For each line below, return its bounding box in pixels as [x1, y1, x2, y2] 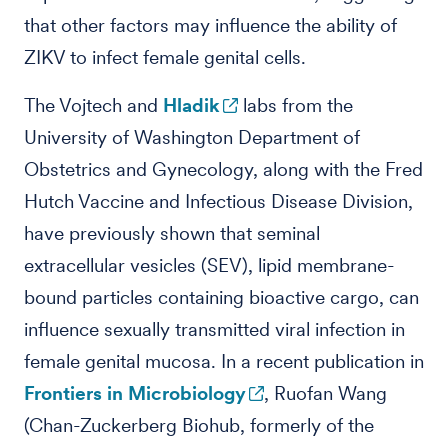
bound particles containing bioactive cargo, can [24, 286, 419, 309]
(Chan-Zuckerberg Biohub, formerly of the [24, 414, 374, 437]
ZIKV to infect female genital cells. [24, 46, 306, 69]
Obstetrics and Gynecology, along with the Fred [24, 158, 423, 181]
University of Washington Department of [24, 126, 360, 149]
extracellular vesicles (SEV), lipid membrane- [24, 254, 395, 277]
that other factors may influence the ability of [24, 14, 397, 37]
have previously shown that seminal [24, 222, 320, 245]
